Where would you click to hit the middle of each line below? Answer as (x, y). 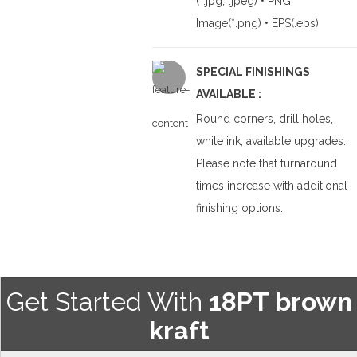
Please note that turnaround (266, 163)
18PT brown (281, 302)
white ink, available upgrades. (271, 141)
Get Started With (108, 302)
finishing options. (239, 208)
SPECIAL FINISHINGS (253, 72)
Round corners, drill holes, (264, 119)
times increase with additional (271, 186)
